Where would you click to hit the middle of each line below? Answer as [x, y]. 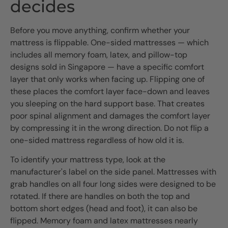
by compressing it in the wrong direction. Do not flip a [109, 128]
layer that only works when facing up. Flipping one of [107, 79]
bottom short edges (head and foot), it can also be [104, 209]
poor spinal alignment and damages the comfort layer [110, 116]
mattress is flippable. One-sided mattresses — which [109, 42]
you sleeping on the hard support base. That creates [107, 103]
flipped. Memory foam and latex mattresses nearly [104, 221]
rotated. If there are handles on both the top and [100, 196]
